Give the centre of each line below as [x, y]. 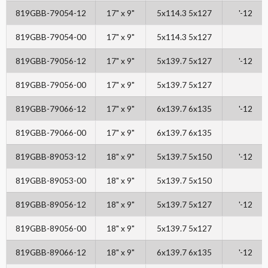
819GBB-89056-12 [51, 205]
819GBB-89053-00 [51, 181]
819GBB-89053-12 [51, 157]
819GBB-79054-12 [51, 13]
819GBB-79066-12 [51, 109]
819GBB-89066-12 [51, 252]
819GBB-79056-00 [51, 85]
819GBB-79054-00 [51, 37]
